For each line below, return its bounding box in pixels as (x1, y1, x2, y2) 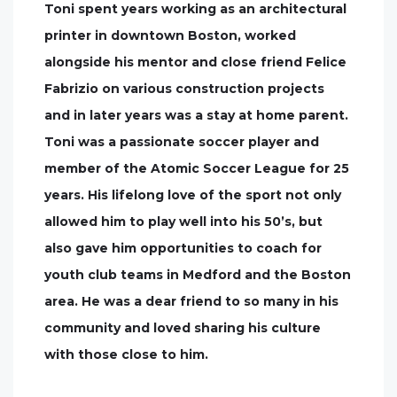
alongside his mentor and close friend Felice (44, 54, 346, 70)
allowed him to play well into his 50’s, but (44, 214, 323, 230)
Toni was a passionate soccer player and (44, 134, 319, 150)
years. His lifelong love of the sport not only (44, 187, 341, 203)
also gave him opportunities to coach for (44, 240, 322, 256)
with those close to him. (44, 346, 208, 362)
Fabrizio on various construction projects (44, 81, 324, 97)
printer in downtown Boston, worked (44, 27, 296, 43)
